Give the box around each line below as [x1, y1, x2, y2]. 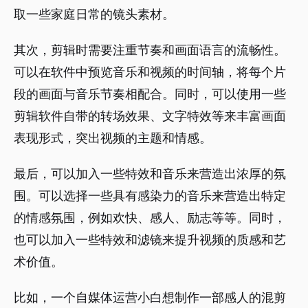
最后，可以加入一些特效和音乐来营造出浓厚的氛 [14, 166, 286, 181]
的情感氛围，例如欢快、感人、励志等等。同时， [14, 210, 286, 225]
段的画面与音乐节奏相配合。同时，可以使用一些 [14, 87, 286, 102]
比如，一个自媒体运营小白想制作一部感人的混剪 [14, 290, 286, 305]
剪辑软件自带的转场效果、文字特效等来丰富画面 [14, 109, 286, 124]
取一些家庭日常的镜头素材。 [14, 7, 175, 22]
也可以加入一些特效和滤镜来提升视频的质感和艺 [14, 232, 286, 247]
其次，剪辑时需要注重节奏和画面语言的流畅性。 [14, 43, 286, 58]
